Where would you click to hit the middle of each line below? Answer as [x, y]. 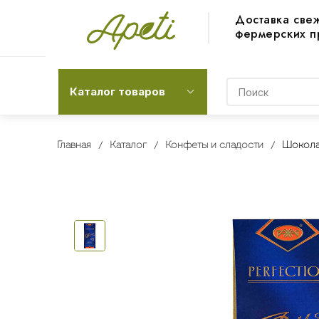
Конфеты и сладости [214, 146]
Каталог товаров [117, 91]
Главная [74, 146]
